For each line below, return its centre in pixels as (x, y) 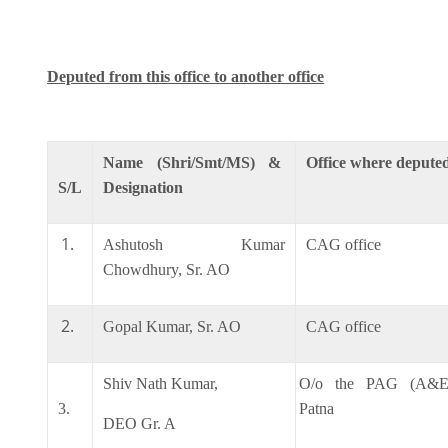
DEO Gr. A (139, 423)
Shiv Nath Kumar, (160, 383)
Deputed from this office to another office (185, 76)
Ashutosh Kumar (194, 244)
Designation (143, 187)
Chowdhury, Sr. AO (166, 269)
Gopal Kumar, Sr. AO (172, 326)
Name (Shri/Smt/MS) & (194, 162)
